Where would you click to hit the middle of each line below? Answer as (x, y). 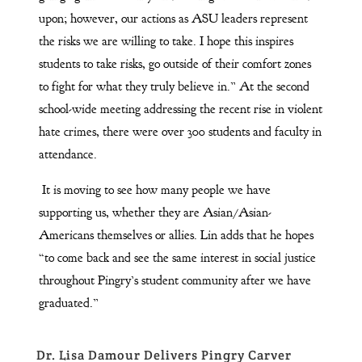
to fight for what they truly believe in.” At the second (174, 86)
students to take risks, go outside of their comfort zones (175, 63)
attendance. (69, 154)
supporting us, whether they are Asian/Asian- (155, 212)
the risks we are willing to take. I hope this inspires (166, 41)
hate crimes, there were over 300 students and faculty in (180, 131)
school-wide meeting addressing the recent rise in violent (180, 109)
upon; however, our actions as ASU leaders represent (173, 18)
